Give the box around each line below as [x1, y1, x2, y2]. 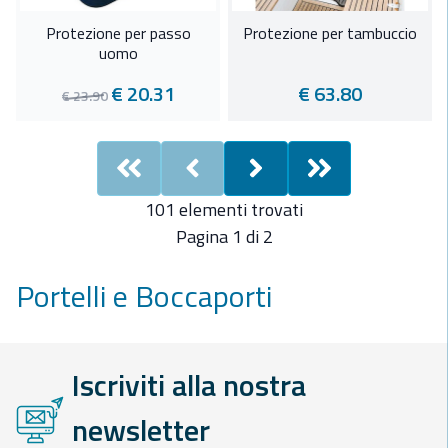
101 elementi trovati [145, 196, 303, 224]
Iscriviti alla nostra [72, 362, 306, 409]
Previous [190, 166, 300, 213]
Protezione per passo [45, 21, 191, 46]
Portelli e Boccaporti [16, 273, 272, 320]
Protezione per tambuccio [243, 21, 417, 46]
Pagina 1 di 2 [175, 223, 273, 251]
